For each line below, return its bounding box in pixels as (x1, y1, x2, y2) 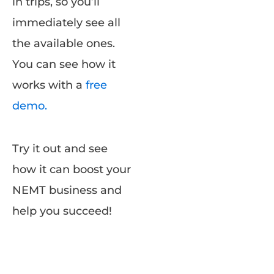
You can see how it (12, 57, 116, 71)
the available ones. (12, 36, 115, 50)
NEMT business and (12, 183, 122, 197)
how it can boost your (12, 162, 131, 176)
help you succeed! (12, 204, 112, 218)
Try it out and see (12, 141, 108, 155)
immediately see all (12, 15, 120, 29)
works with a (12, 78, 86, 92)
